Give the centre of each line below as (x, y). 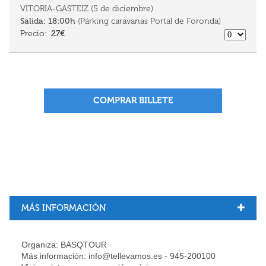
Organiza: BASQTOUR (65, 244)
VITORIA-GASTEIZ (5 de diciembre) (87, 9)
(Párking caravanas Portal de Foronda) (148, 21)
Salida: (34, 21)
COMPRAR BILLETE (133, 101)
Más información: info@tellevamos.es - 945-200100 (120, 256)
